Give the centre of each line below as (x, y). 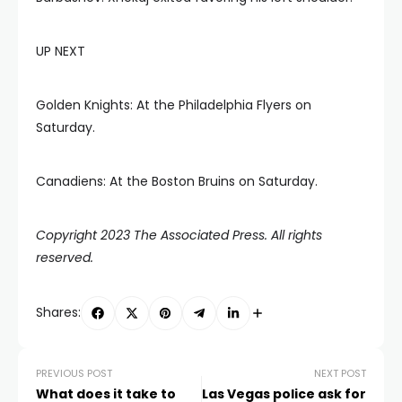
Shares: (58, 313)
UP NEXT (61, 51)
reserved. (65, 258)
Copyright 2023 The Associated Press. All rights (179, 235)
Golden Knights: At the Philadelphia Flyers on (174, 105)
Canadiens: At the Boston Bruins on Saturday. (177, 181)
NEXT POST (340, 373)
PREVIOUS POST (74, 373)
